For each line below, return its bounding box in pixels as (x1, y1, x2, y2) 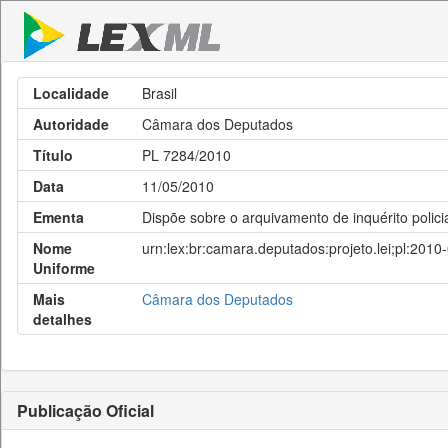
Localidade (33, 83, 109, 103)
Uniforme (33, 258, 95, 278)
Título (33, 145, 73, 165)
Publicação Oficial (17, 399, 154, 422)
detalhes (33, 309, 92, 329)
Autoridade (33, 114, 109, 134)
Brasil (142, 83, 177, 103)
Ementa (33, 207, 84, 227)
